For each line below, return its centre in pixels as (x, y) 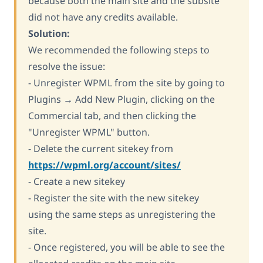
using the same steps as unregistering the (122, 214)
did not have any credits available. (103, 17)
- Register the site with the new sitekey (114, 198)
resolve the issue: (67, 66)
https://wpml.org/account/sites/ (104, 165)
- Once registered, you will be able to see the (127, 247)
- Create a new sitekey (77, 181)
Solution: (49, 33)
